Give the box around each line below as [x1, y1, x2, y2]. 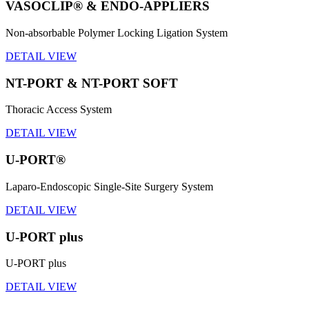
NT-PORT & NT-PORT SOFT [6, 75, 178, 90]
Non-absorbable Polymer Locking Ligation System [6, 26, 228, 39]
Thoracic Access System [6, 103, 112, 116]
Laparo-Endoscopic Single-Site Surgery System [6, 180, 213, 192]
